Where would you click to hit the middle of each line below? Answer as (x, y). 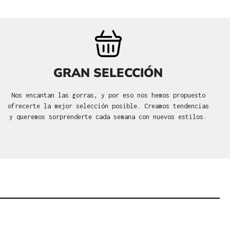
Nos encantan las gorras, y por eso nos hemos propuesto (108, 95)
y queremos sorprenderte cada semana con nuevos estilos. (108, 117)
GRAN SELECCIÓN (108, 73)
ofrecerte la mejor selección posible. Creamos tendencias (108, 106)
